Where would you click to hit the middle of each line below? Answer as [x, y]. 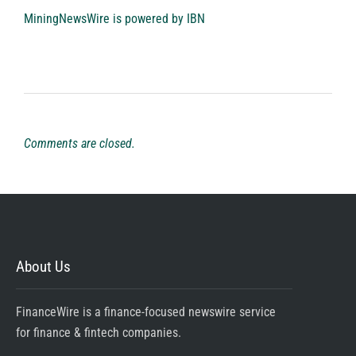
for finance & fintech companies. [99, 333]
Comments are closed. [79, 144]
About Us [43, 267]
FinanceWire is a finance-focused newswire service [146, 312]
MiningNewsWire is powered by [105, 19]
